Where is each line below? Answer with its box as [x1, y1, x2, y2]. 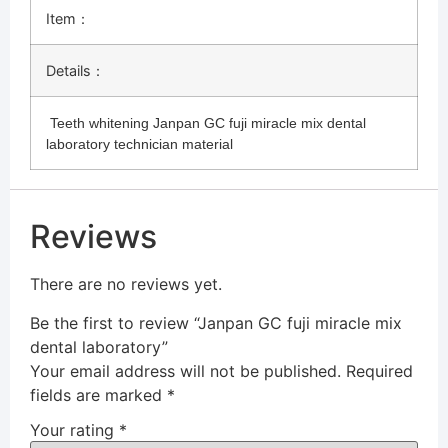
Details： [46, 62, 105, 80]
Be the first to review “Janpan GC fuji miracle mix [30, 312, 402, 333]
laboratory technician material [46, 136, 233, 153]
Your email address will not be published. [30, 360, 341, 381]
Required [346, 360, 413, 381]
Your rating [30, 420, 119, 441]
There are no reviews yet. [30, 274, 222, 295]
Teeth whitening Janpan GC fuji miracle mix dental [50, 115, 366, 132]
